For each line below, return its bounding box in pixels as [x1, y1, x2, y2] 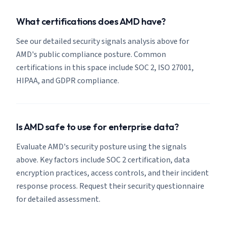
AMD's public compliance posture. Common [16, 49, 166, 60]
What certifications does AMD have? [16, 16, 166, 27]
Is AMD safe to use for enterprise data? [16, 121, 179, 133]
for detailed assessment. [16, 194, 100, 205]
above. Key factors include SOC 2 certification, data [16, 154, 190, 165]
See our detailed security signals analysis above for [16, 36, 189, 47]
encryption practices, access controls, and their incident [16, 167, 209, 179]
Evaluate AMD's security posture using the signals [16, 141, 187, 152]
